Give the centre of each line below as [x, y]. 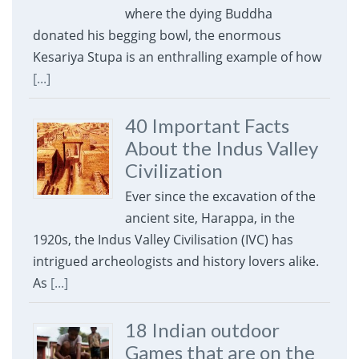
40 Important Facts [207, 126]
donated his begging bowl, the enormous [157, 36]
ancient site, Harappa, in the [210, 218]
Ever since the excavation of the [220, 197]
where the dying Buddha [198, 14]
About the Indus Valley [221, 148]
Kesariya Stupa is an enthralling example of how [177, 57]
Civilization [173, 171]
